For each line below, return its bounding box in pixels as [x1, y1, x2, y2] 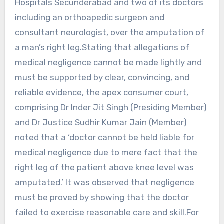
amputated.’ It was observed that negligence [14, 177, 194, 187]
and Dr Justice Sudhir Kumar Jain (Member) [14, 117, 187, 127]
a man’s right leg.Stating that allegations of [14, 42, 189, 52]
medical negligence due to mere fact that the [14, 147, 197, 157]
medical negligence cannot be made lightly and [14, 57, 202, 67]
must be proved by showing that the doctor [14, 192, 189, 202]
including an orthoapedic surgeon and [14, 12, 164, 22]
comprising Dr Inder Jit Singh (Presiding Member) [14, 102, 207, 112]
